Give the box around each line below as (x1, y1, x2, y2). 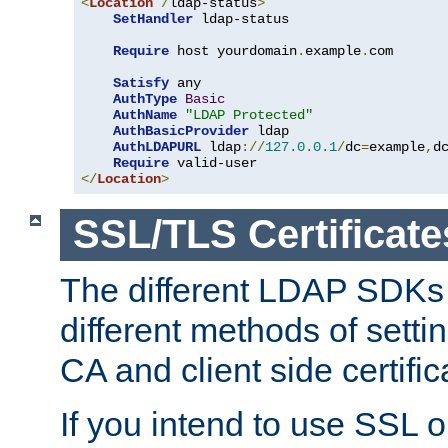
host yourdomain (169, 42, 297, 59)
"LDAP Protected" (185, 106, 313, 123)
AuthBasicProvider (113, 122, 249, 139)
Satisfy (113, 74, 169, 91)
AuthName (113, 106, 177, 123)
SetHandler (113, 10, 193, 27)
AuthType (113, 90, 177, 107)
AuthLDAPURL (113, 138, 201, 155)
